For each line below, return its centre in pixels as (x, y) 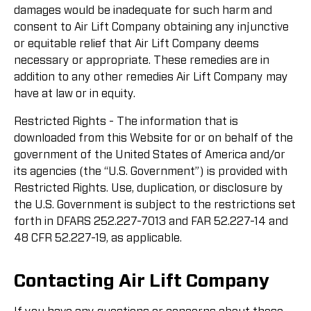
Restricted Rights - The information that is (126, 122)
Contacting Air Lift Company (142, 281)
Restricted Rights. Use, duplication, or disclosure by (149, 188)
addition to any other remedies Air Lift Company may (151, 77)
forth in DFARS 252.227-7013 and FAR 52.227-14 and (151, 222)
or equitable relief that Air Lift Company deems (136, 44)
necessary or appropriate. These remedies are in (142, 61)
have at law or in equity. (75, 94)
